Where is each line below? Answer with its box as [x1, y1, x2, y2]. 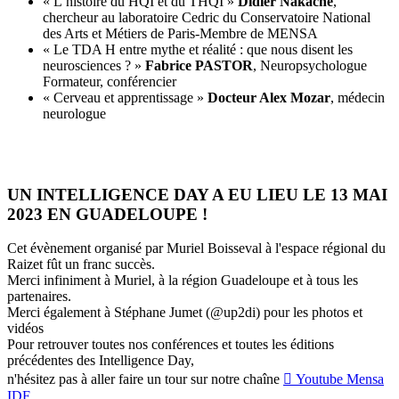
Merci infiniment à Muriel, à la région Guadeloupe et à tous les [7, 273, 358, 289]
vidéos [7, 321, 44, 337]
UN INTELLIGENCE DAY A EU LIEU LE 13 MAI [7, 184, 387, 204]
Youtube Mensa [292, 371, 384, 387]
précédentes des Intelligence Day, [7, 353, 194, 369]
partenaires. [7, 289, 71, 305]
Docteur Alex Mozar [208, 89, 330, 105]
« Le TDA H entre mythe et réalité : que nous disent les [43, 41, 353, 57]
